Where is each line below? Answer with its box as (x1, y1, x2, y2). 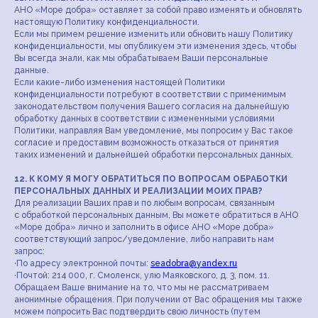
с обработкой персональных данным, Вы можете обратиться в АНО (14, 210, 298, 220)
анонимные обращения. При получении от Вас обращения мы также (14, 295, 302, 305)
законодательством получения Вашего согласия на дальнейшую (14, 102, 289, 111)
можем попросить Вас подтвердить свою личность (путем (14, 307, 261, 317)
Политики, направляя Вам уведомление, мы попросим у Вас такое (14, 126, 293, 136)
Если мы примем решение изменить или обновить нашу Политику (14, 29, 293, 39)
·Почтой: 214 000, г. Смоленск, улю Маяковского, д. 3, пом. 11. (14, 270, 270, 280)
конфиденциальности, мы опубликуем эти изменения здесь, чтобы (14, 41, 297, 51)
